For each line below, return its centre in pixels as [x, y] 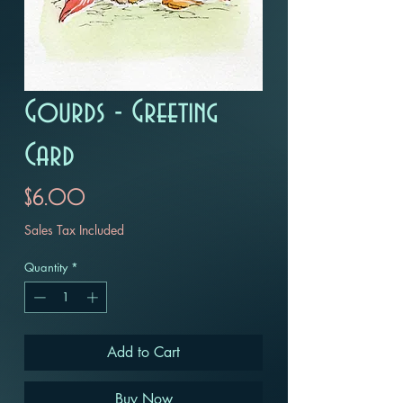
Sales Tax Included [74, 229]
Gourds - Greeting [121, 112]
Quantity [46, 267]
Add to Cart [143, 353]
